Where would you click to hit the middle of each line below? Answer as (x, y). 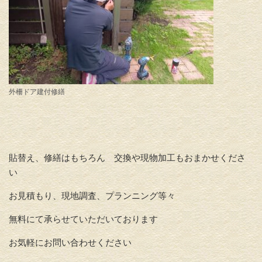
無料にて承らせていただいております (83, 219)
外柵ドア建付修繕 (37, 92)
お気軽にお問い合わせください (70, 242)
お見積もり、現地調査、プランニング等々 (92, 195)
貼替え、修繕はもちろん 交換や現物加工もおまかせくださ (127, 157)
